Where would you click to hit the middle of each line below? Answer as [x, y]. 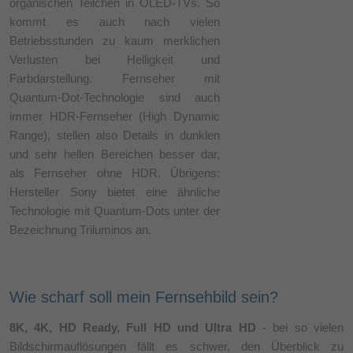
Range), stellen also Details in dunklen [115, 135]
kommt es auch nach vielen [115, 21]
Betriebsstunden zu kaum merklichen [115, 40]
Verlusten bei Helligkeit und [115, 59]
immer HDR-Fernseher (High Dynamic [115, 116]
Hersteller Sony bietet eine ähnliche [115, 191]
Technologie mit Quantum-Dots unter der [115, 210]
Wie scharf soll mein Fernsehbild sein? [144, 297]
